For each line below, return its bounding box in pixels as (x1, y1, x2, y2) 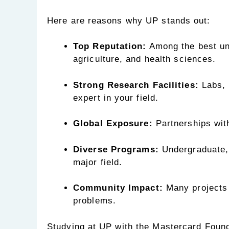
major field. (73, 157, 123, 167)
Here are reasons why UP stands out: (47, 15, 211, 26)
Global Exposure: (73, 119, 153, 129)
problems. (73, 196, 116, 206)
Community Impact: (73, 183, 163, 193)
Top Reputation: (73, 41, 147, 52)
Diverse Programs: (73, 144, 159, 154)
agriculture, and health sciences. (73, 54, 216, 64)
